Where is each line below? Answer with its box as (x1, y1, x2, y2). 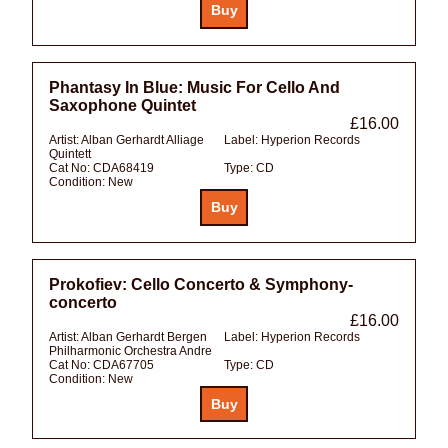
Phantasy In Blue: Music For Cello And (49, 78, 340, 96)
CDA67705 (93, 357, 154, 372)
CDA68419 (93, 160, 154, 175)
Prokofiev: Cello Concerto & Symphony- (49, 275, 353, 293)
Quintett (49, 146, 91, 161)
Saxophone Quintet (49, 96, 196, 114)
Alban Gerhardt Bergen (81, 329, 207, 344)
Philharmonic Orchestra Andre (49, 343, 212, 358)
